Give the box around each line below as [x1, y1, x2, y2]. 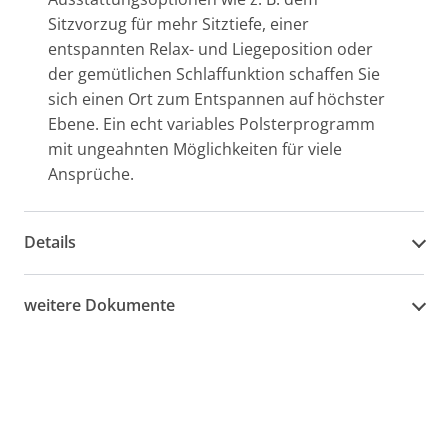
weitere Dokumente [24, 294, 175, 317]
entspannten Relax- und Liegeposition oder [48, 37, 373, 60]
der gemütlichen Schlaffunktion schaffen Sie [48, 62, 380, 85]
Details [24, 231, 76, 254]
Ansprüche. [48, 162, 134, 185]
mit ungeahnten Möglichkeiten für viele [48, 137, 342, 160]
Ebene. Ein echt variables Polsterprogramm [48, 112, 375, 135]
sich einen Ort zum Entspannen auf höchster [48, 87, 385, 110]
